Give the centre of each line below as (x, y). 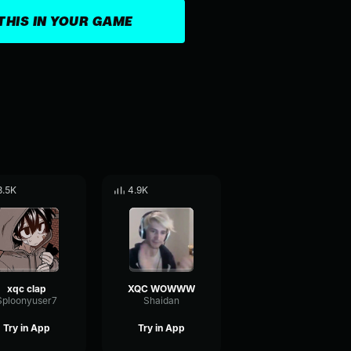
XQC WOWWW (161, 289)
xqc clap (27, 289)
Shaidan (161, 300)
